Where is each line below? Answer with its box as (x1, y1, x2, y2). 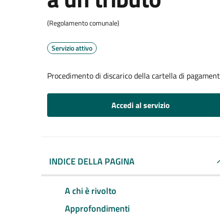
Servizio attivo (52, 43, 92, 53)
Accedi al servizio (111, 99, 170, 111)
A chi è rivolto (65, 184, 116, 197)
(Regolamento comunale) (47, 18, 119, 28)
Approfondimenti (65, 201, 130, 215)
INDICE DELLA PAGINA (49, 155, 135, 168)
